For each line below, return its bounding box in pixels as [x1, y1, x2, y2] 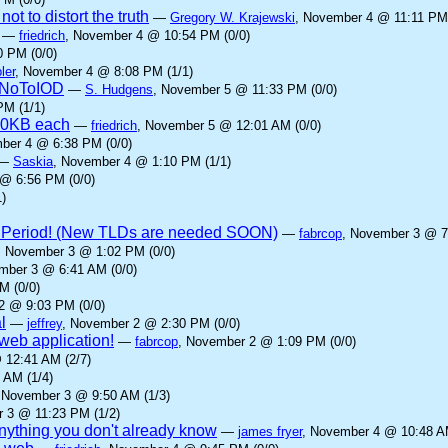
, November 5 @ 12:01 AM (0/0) [137, 118, 321, 133]
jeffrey [27, 316, 62, 331]
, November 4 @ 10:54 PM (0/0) [65, 28, 250, 43]
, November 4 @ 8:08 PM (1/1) [15, 64, 193, 79]
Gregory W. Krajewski [170, 10, 295, 25]
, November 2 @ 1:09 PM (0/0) [178, 334, 356, 349]
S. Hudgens [85, 82, 153, 97]
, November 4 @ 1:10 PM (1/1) [53, 154, 231, 169]
